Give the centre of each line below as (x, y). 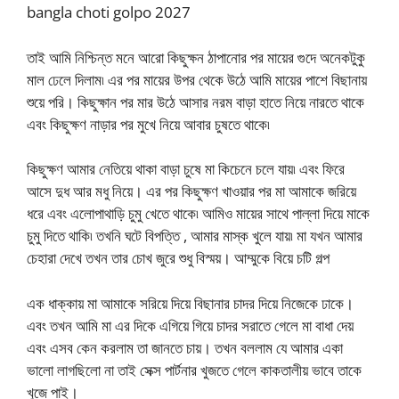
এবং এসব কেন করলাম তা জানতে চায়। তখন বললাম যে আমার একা (185, 347)
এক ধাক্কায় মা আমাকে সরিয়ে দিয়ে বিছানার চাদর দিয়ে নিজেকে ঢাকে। (190, 303)
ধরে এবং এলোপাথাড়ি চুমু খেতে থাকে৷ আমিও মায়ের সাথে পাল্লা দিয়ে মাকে (198, 214)
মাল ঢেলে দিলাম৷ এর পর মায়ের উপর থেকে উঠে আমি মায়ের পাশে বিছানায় (197, 79)
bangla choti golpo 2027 (109, 12)
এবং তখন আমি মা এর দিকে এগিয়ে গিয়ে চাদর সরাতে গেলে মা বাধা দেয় (190, 325)
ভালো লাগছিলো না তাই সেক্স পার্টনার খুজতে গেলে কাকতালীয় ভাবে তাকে (194, 370)
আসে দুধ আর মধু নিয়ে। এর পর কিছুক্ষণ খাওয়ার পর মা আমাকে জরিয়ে (191, 191)
